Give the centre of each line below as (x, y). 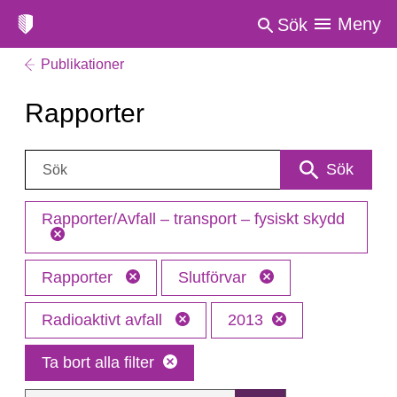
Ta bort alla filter (98, 362)
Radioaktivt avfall (104, 320)
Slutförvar (214, 277)
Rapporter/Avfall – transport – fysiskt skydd (193, 219)
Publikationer (82, 64)
